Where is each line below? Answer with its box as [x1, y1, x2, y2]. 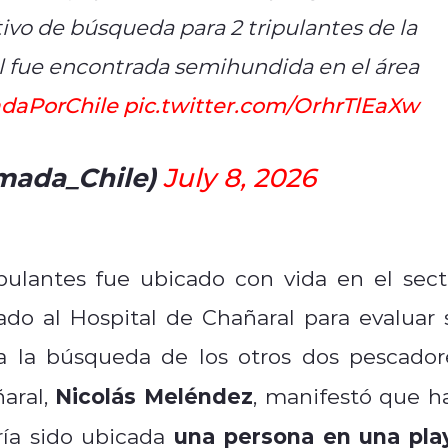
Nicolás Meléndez [55, 380, 253, 410]
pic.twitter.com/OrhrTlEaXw [122, 90, 419, 119]
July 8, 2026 [162, 159, 316, 194]
